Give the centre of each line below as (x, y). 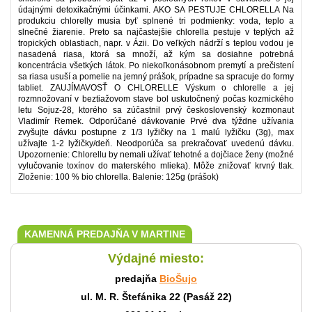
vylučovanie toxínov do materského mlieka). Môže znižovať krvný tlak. (156, 166)
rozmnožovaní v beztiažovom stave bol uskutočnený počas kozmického (156, 99)
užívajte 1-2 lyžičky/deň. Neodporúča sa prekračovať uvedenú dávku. (156, 143)
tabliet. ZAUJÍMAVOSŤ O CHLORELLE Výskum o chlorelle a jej (156, 88)
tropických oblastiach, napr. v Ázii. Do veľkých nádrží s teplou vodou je (156, 43)
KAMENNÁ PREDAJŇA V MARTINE (105, 234)
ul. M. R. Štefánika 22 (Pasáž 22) (156, 297)
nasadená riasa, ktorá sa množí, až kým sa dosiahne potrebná (156, 54)
